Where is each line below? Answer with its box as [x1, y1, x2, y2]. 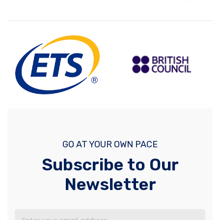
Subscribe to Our [41, 154, 179, 175]
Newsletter [64, 174, 156, 194]
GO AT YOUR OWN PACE [62, 138, 158, 150]
